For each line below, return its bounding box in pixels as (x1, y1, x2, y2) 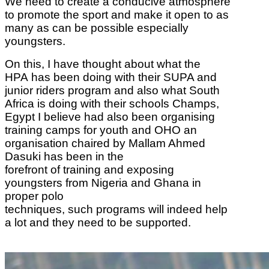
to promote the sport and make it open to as (5, 8, 229, 21)
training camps (5, 123, 83, 136)
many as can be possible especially (5, 21, 189, 34)
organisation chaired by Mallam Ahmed (5, 136, 205, 150)
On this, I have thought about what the (5, 57, 201, 70)
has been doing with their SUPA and (31, 70, 217, 83)
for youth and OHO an (83, 123, 197, 136)
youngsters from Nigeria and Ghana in (5, 176, 201, 189)
